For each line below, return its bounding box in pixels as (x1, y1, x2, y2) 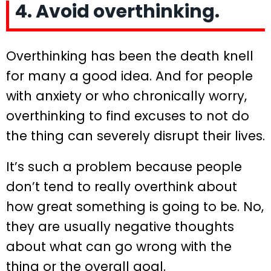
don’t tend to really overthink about (6, 178, 237, 196)
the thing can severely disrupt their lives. (6, 126, 265, 145)
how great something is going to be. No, (6, 198, 264, 216)
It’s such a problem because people (6, 158, 242, 176)
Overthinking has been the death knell (6, 47, 253, 65)
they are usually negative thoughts (6, 218, 234, 236)
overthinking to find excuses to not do (6, 106, 249, 125)
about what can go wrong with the (6, 238, 232, 256)
